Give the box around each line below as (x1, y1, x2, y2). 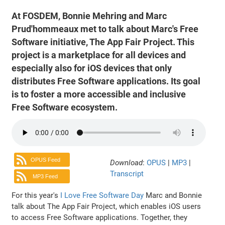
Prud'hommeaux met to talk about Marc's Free (12, 23, 199, 35)
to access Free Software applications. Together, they (12, 212, 188, 222)
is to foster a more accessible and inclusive (12, 88, 186, 100)
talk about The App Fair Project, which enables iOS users (12, 201, 201, 211)
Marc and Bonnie (144, 190, 202, 200)
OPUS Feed (30, 157, 60, 163)
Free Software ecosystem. (12, 101, 118, 113)
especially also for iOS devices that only (12, 62, 172, 74)
